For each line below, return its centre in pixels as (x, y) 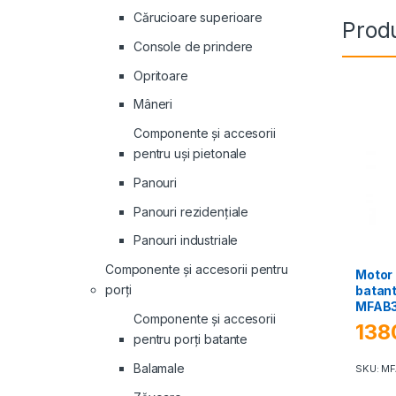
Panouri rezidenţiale (191, 211)
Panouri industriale (186, 240)
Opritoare (161, 75)
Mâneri (153, 104)
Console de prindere (194, 46)
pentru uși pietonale (190, 154)
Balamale (159, 368)
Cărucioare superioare (198, 17)
